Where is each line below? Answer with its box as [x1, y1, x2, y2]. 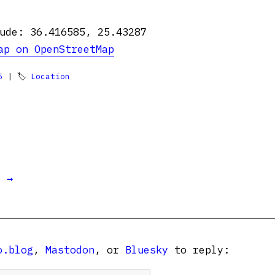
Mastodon [45, 243, 95, 257]
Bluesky [125, 243, 168, 257]
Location [31, 71, 70, 82]
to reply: [168, 243, 230, 257]
